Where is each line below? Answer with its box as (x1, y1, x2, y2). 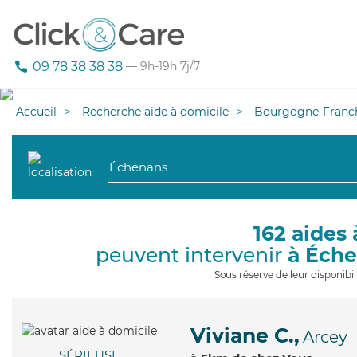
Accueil (16, 104, 57, 119)
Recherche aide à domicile (82, 104, 229, 119)
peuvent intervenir (96, 243, 288, 267)
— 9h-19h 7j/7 (123, 59, 200, 74)
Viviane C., (190, 324, 300, 347)
